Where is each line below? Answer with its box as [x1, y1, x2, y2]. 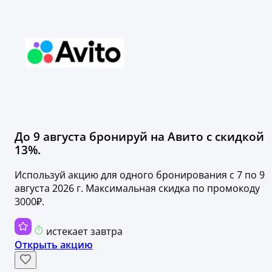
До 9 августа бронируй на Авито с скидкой [15, 128, 264, 144]
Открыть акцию [15, 237, 93, 251]
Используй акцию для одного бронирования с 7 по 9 [15, 168, 265, 182]
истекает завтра [46, 224, 123, 238]
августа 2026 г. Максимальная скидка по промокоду [15, 181, 260, 195]
